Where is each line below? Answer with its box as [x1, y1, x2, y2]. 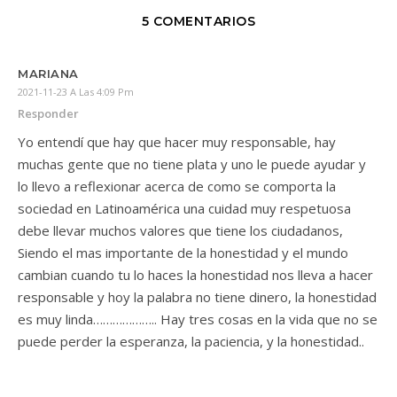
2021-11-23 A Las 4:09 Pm [18, 85, 134, 98]
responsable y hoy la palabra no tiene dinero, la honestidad [18, 288, 377, 306]
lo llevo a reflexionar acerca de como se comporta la [18, 177, 336, 195]
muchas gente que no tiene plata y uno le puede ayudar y [18, 155, 366, 173]
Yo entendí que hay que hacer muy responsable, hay [18, 133, 336, 151]
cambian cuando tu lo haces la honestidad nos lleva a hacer [18, 266, 373, 284]
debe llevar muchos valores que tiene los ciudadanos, [18, 222, 343, 239]
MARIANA [18, 66, 79, 81]
